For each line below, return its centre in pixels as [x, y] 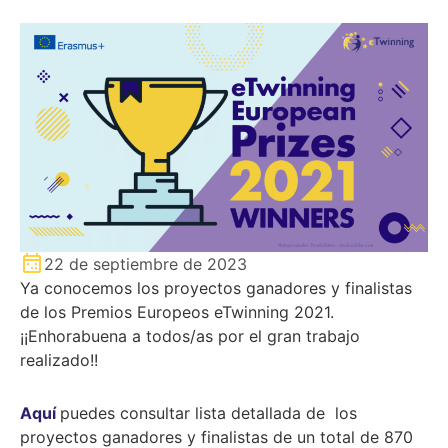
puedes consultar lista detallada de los [208, 413]
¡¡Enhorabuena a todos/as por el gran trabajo [190, 336]
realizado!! [59, 360]
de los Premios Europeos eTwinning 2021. [177, 312]
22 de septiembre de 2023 [145, 264]
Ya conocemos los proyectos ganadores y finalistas [216, 288]
